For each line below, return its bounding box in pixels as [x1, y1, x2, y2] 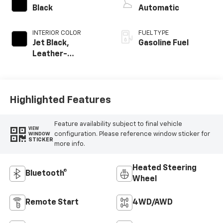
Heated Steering [132, 164, 197, 173]
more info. [54, 140, 85, 147]
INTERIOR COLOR [32, 30, 81, 37]
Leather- [32, 50, 67, 59]
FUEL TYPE [138, 30, 169, 37]
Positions [32, 83, 69, 92]
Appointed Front [32, 61, 96, 70]
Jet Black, [32, 39, 69, 48]
